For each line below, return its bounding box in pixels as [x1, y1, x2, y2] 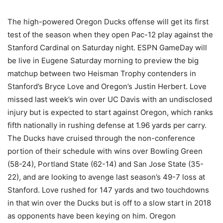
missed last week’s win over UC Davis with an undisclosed [7, 95, 212, 104]
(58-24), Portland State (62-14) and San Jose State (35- [7, 159, 204, 169]
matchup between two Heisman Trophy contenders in [7, 69, 196, 78]
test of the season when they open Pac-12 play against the [7, 30, 213, 39]
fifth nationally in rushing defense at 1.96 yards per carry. [7, 120, 207, 130]
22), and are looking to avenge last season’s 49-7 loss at [7, 172, 205, 182]
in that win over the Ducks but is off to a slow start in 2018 [7, 198, 211, 208]
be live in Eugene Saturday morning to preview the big [7, 56, 199, 65]
